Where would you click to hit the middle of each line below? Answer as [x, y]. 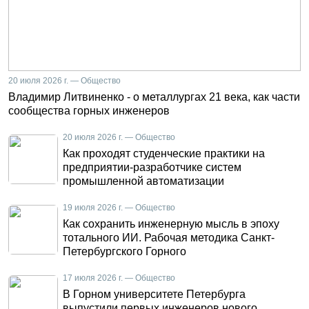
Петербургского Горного [124, 251]
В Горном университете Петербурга [154, 294]
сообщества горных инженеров [89, 111]
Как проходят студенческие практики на [164, 153]
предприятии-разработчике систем [152, 167]
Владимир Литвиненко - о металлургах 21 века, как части [154, 97]
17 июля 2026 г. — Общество [119, 278]
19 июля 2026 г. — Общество [119, 208]
